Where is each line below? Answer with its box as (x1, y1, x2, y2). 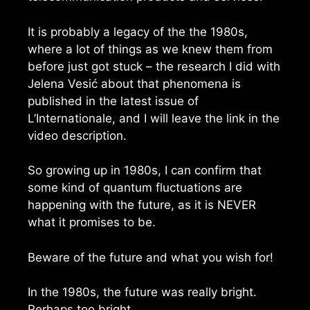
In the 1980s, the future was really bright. (28, 285, 257, 300)
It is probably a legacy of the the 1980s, (28, 24, 248, 39)
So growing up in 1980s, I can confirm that (28, 163, 262, 178)
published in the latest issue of (28, 93, 199, 108)
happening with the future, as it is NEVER (28, 198, 256, 212)
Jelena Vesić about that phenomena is (28, 76, 241, 91)
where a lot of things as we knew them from (28, 42, 273, 56)
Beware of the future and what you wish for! (28, 250, 273, 264)
